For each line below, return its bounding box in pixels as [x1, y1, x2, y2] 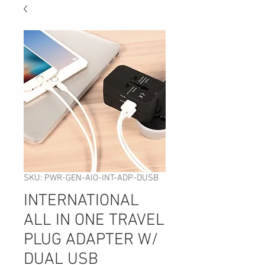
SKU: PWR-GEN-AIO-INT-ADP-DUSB [24, 173, 159, 183]
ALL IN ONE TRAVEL [24, 211, 164, 231]
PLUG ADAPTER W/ [24, 230, 158, 250]
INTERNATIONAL [24, 191, 139, 211]
